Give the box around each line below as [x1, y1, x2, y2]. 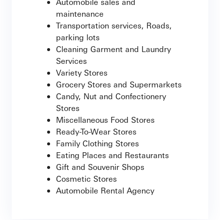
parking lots [56, 32, 100, 42]
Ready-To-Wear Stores [56, 126, 137, 137]
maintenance [56, 8, 104, 19]
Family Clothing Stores [56, 138, 139, 148]
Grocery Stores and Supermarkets [56, 79, 182, 89]
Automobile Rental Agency [56, 185, 154, 195]
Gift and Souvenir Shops [56, 162, 144, 172]
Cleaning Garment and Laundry [56, 44, 171, 54]
